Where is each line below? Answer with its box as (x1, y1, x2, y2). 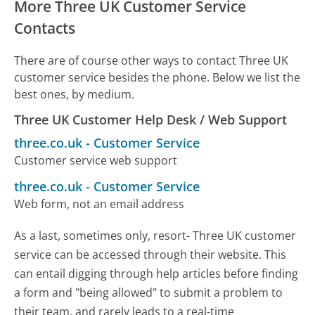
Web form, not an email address (14, 195, 185, 212)
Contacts (14, 18, 76, 38)
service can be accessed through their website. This (14, 246, 287, 262)
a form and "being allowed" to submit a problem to (14, 284, 283, 300)
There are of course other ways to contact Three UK (14, 52, 289, 68)
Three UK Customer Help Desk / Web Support (14, 110, 288, 128)
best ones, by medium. (14, 86, 135, 102)
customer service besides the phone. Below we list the (14, 69, 301, 85)
